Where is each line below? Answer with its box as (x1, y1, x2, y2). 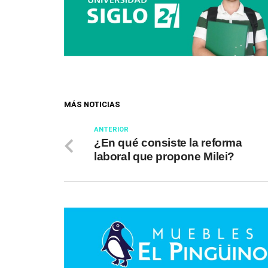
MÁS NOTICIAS (64, 100, 120, 109)
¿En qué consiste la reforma (94, 136, 242, 150)
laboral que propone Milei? (94, 150, 235, 163)
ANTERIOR (94, 126, 129, 134)
